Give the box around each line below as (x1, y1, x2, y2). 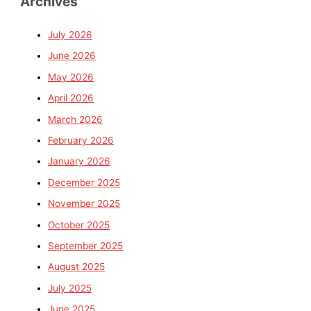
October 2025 (48, 219, 110, 230)
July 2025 (48, 282, 92, 294)
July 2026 (48, 28, 93, 40)
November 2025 (48, 198, 121, 210)
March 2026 (48, 113, 103, 125)
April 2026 (48, 92, 94, 104)
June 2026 (48, 50, 96, 62)
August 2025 (48, 261, 106, 273)
